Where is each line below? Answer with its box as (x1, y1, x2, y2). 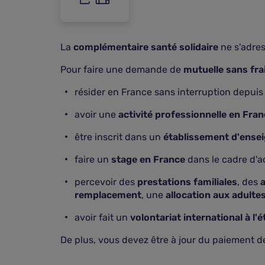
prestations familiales (137, 176, 237, 188)
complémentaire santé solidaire (73, 41, 218, 53)
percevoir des (75, 176, 137, 188)
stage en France (111, 154, 185, 165)
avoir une (75, 109, 118, 120)
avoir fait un (75, 212, 130, 223)
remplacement (75, 189, 141, 201)
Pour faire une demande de (60, 64, 183, 75)
